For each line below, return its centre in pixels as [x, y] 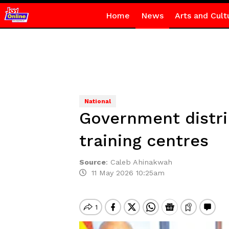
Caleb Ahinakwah [141, 162]
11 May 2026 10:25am [125, 173]
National [97, 101]
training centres [144, 141]
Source [92, 162]
